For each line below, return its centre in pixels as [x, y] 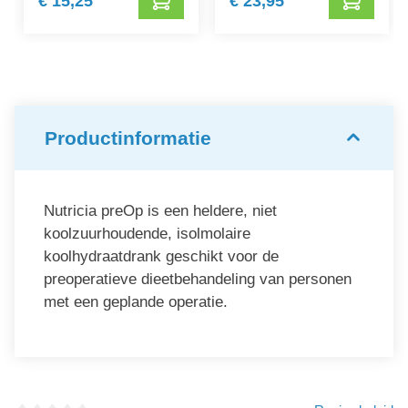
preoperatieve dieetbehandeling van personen [198, 280]
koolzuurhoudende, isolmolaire [147, 234]
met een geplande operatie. [136, 302]
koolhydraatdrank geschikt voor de [161, 257]
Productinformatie [128, 138]
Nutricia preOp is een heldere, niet [160, 211]
